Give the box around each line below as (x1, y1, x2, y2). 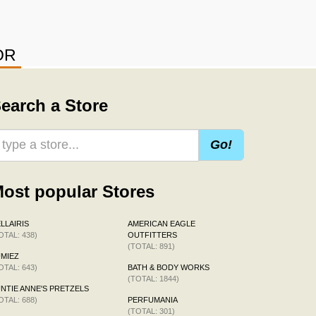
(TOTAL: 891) (128, 241, 175, 250)
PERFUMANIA (128, 295, 178, 304)
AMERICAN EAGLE (128, 219, 195, 228)
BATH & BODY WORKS (128, 262, 209, 272)
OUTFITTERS (128, 230, 177, 239)
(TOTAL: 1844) (128, 274, 179, 283)
